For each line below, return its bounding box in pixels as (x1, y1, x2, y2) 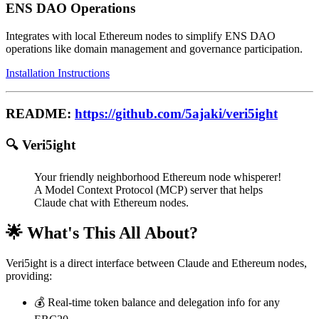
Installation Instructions (6, 67, 110, 80)
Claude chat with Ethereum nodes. (34, 197, 189, 209)
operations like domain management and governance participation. (6, 43, 303, 56)
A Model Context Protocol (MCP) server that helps (34, 184, 263, 197)
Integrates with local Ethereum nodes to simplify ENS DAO (6, 30, 276, 43)
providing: (6, 270, 52, 283)
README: (6, 105, 75, 121)
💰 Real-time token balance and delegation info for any (34, 296, 280, 309)
